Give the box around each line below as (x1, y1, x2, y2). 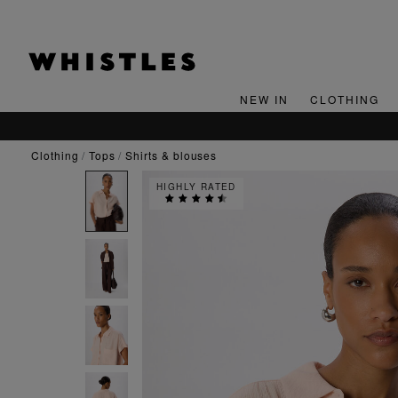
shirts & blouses (132, 147, 218, 163)
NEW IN (239, 92, 289, 107)
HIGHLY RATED (156, 180, 236, 193)
